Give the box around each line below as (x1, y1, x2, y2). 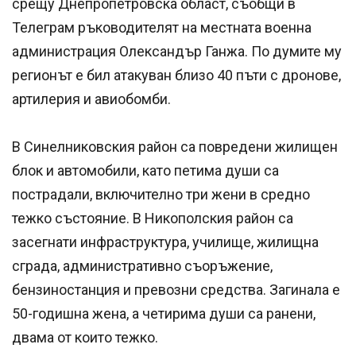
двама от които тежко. (12, 329, 158, 346)
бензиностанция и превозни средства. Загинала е (12, 281, 340, 299)
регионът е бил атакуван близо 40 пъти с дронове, (12, 67, 341, 84)
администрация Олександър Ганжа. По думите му (12, 43, 342, 60)
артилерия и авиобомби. (12, 91, 171, 108)
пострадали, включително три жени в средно (12, 186, 310, 203)
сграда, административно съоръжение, (12, 257, 273, 275)
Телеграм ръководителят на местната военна (12, 19, 311, 37)
